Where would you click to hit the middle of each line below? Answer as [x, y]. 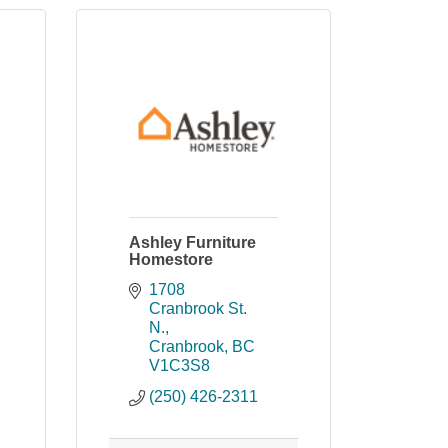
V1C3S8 [179, 365]
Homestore [171, 259]
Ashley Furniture [192, 242]
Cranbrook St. [198, 308]
